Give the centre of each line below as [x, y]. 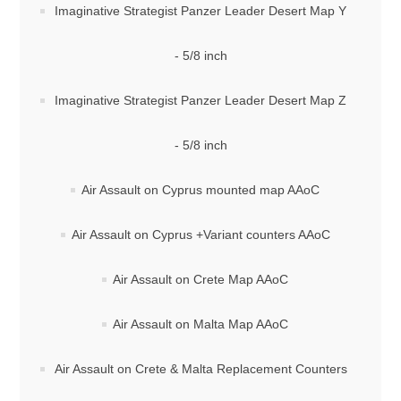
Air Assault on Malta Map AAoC [200, 324]
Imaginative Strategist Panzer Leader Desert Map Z [200, 100]
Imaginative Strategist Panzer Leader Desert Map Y [200, 11]
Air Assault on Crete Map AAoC [200, 279]
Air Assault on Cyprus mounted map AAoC [200, 190]
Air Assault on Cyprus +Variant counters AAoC [200, 235]
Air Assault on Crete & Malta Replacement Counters [200, 369]
